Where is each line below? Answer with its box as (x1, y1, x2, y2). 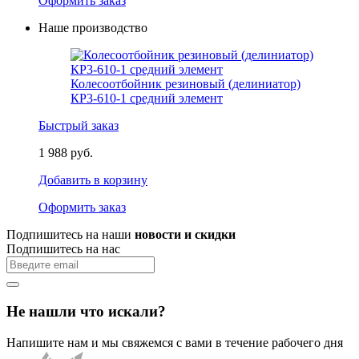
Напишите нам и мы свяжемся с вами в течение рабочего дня (6, 335, 343, 349)
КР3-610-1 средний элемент (71, 91, 223, 106)
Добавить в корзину (38, 173, 147, 188)
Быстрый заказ (38, 119, 119, 133)
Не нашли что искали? (6, 302, 166, 320)
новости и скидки (135, 228, 236, 242)
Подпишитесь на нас (6, 242, 120, 256)
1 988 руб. (38, 146, 93, 160)
